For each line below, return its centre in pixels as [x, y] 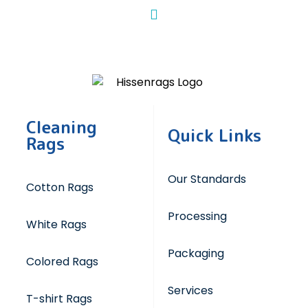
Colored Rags [62, 261]
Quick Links [214, 135]
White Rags [56, 224]
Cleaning [61, 127]
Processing [197, 216]
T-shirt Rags [59, 298]
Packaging [196, 253]
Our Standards [207, 179]
